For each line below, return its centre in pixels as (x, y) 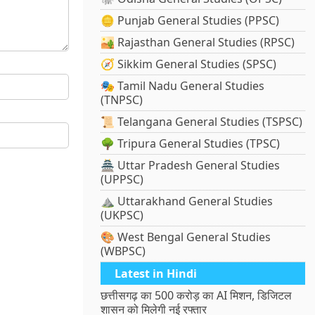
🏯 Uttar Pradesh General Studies (191, 166)
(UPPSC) (122, 180)
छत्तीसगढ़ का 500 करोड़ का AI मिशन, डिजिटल (197, 296)
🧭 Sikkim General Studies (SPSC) (189, 64)
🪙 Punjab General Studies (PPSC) (190, 21)
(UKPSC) (122, 216)
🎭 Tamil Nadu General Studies (183, 86)
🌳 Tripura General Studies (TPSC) (191, 144)
